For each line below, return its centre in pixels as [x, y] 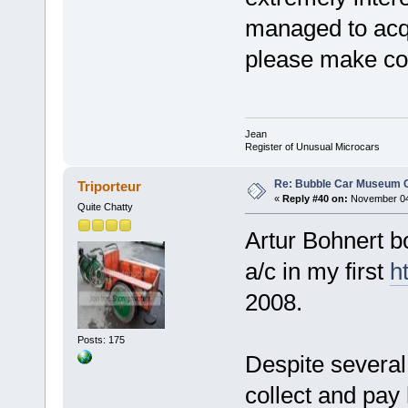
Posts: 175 [101, 339]
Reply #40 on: [315, 199]
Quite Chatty [105, 207]
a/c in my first [317, 272]
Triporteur [110, 187]
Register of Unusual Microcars [312, 147]
